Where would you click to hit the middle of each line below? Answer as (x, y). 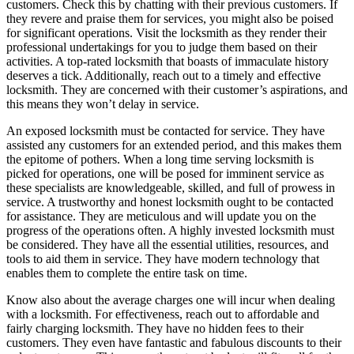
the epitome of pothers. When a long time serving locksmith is (160, 159)
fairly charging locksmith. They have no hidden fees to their (155, 328)
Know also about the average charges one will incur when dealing (171, 299)
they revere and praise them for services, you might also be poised (170, 18)
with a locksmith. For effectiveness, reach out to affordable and (163, 314)
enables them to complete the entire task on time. (127, 273)
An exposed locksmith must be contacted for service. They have (166, 130)
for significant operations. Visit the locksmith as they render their (166, 32)
